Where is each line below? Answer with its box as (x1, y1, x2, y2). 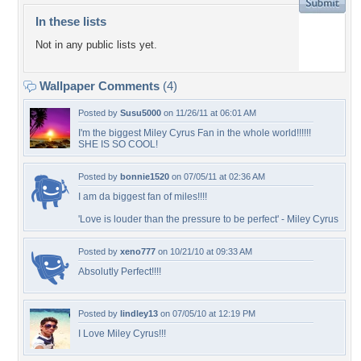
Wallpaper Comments (36, 79, 163, 93)
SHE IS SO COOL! (78, 139, 158, 150)
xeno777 (120, 247, 156, 256)
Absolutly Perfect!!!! (78, 266, 161, 277)
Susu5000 (120, 108, 161, 118)
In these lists (35, 15, 106, 28)
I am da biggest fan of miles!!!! (78, 191, 207, 202)
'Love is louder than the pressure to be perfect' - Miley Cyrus (78, 214, 338, 225)
